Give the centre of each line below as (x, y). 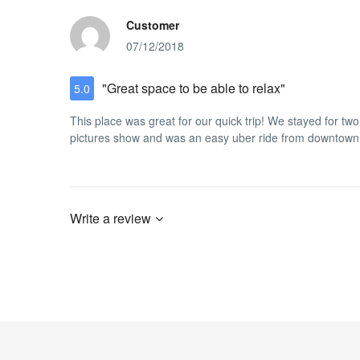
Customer (153, 25)
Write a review (110, 218)
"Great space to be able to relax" (194, 88)
